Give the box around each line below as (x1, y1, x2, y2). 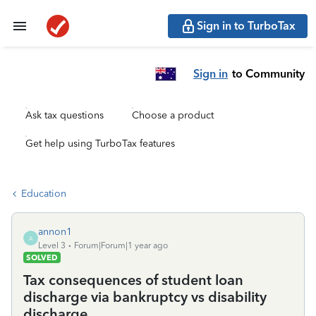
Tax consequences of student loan (23, 272, 243, 288)
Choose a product (132, 109, 214, 121)
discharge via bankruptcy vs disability (23, 288, 267, 305)
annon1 (38, 226, 72, 238)
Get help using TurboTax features (25, 138, 175, 150)
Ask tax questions (25, 109, 104, 121)
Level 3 (38, 241, 66, 250)
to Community (232, 66, 305, 80)
